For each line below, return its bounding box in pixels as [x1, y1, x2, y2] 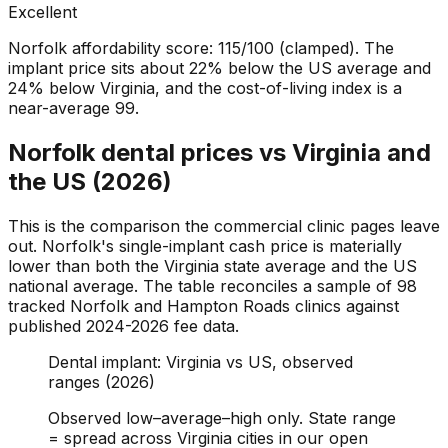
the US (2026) [8, 167, 172, 197]
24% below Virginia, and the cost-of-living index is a [8, 78, 402, 99]
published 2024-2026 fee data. [8, 316, 239, 337]
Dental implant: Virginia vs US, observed [48, 352, 353, 373]
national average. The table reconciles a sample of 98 [8, 276, 417, 297]
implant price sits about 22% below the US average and [8, 58, 431, 79]
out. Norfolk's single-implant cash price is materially [8, 236, 402, 257]
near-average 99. [8, 98, 139, 119]
